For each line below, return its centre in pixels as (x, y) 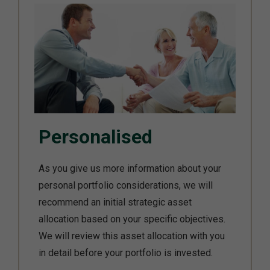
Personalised (96, 137)
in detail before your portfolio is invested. (126, 253)
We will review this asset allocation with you (132, 236)
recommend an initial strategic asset (115, 202)
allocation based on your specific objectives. (132, 219)
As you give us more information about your (130, 169)
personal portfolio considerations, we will (126, 186)
